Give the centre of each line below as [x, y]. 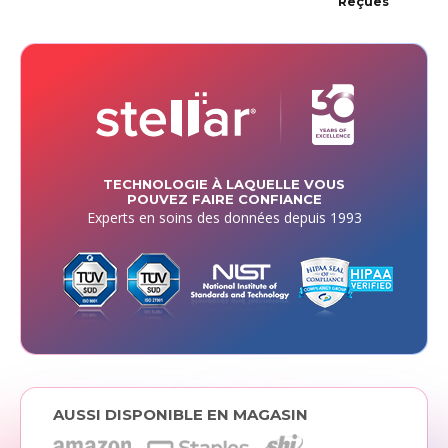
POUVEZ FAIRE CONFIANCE [224, 199]
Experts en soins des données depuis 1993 [224, 218]
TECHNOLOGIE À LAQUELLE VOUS [224, 184]
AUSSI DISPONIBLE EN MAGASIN [180, 415]
